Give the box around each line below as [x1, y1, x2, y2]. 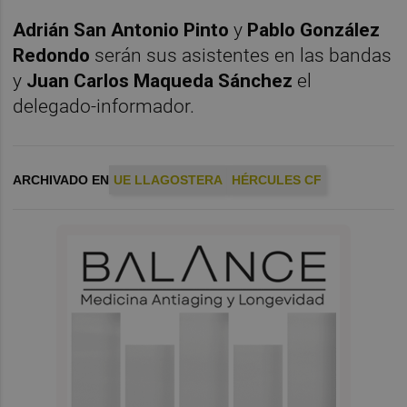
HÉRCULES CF [232, 173, 323, 188]
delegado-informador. [13, 95, 195, 118]
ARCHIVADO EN [13, 173, 110, 188]
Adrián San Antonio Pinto [13, 19, 230, 42]
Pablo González [247, 19, 381, 42]
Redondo [13, 45, 91, 67]
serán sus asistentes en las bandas [90, 45, 392, 67]
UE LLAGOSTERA [114, 173, 223, 188]
